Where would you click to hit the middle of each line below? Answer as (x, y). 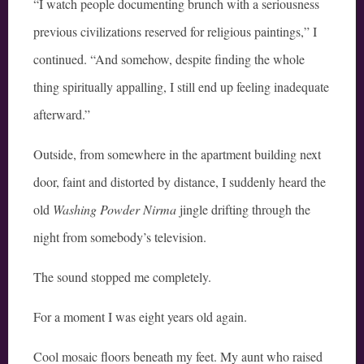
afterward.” (62, 115)
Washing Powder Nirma (115, 210)
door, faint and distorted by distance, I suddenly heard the (180, 182)
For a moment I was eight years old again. (140, 317)
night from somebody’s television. (120, 237)
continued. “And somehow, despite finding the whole (169, 59)
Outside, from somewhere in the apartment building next (177, 154)
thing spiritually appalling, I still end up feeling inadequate (181, 87)
